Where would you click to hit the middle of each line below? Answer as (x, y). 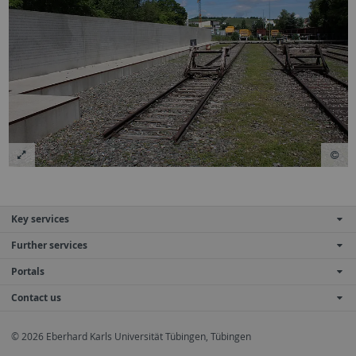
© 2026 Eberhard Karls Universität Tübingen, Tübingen (131, 337)
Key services (40, 219)
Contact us (36, 298)
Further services (49, 246)
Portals (28, 272)
